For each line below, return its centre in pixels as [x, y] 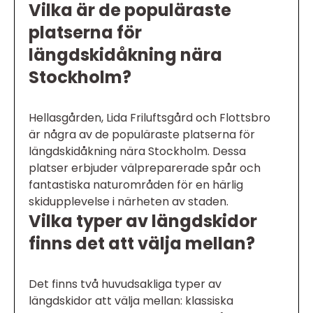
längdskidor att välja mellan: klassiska [131, 301]
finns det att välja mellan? [142, 244]
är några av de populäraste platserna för [142, 135]
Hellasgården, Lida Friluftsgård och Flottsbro [150, 118]
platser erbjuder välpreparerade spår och [145, 168]
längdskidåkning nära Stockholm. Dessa [137, 152]
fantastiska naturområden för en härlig [136, 185]
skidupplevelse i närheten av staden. [129, 202]
